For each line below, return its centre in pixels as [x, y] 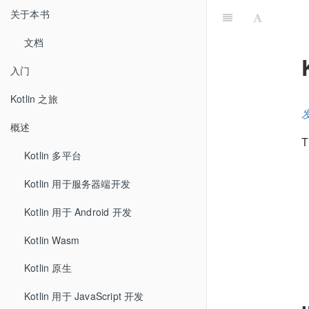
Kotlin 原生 [48, 268]
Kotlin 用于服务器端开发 [77, 183]
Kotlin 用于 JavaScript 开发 [84, 296]
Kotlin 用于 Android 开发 [78, 212]
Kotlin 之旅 [34, 99]
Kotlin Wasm [52, 240]
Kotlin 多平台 [53, 155]
